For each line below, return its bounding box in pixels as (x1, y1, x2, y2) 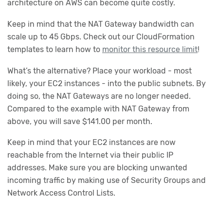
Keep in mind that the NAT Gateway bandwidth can (7, 19, 194, 29)
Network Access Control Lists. (7, 188, 115, 198)
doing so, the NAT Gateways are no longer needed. (7, 91, 191, 101)
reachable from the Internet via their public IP (7, 150, 173, 160)
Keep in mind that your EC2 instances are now (7, 138, 176, 147)
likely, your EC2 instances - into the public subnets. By (7, 78, 206, 88)
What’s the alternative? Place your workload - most (7, 66, 192, 75)
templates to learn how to (7, 44, 102, 54)
